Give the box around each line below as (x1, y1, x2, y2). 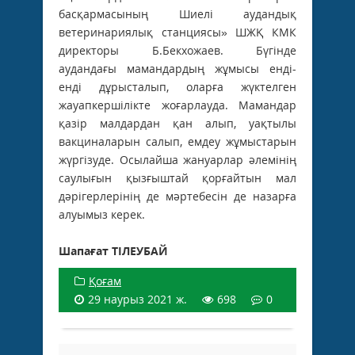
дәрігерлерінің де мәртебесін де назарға (59, 188, 296, 204)
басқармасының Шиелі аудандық (59, 6, 296, 21)
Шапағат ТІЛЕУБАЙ (59, 242, 168, 258)
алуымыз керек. (59, 206, 145, 222)
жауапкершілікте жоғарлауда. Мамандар (59, 97, 296, 113)
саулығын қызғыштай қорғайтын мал (59, 170, 296, 185)
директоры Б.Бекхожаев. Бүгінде (59, 42, 296, 58)
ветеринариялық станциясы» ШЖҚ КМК (59, 24, 296, 40)
